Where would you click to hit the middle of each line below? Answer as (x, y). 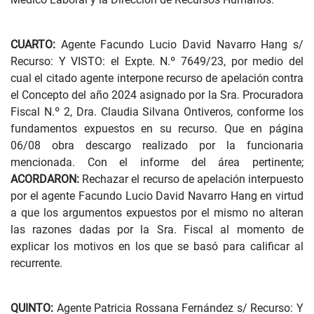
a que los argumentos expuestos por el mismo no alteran (157, 213)
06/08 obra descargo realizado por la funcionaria (157, 145)
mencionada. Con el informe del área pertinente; (157, 162)
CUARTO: (33, 45)
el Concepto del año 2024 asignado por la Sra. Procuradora (157, 95)
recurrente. (36, 263)
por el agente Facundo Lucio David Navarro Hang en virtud (157, 196)
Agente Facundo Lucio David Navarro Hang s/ (179, 45)
